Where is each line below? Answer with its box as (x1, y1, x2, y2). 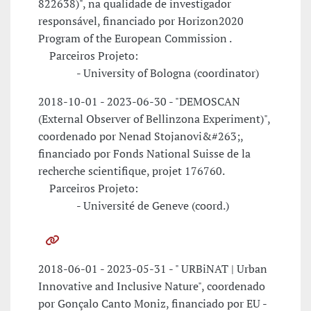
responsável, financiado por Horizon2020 (38, 13, 244, 29)
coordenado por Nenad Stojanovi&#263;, (38, 128, 243, 144)
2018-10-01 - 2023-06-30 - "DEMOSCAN (38, 94, 240, 110)
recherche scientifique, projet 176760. (38, 163, 225, 179)
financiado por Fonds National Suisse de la (38, 146, 251, 162)
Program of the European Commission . (38, 31, 232, 47)
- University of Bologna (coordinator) (38, 65, 259, 81)
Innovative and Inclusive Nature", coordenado (38, 278, 265, 294)
